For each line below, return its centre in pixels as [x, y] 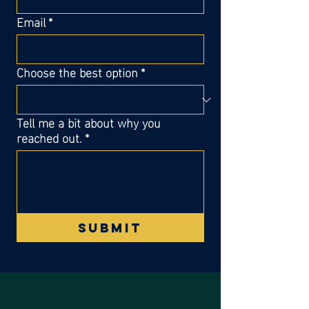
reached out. [49, 137]
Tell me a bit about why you [89, 122]
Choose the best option [77, 71]
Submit [110, 228]
